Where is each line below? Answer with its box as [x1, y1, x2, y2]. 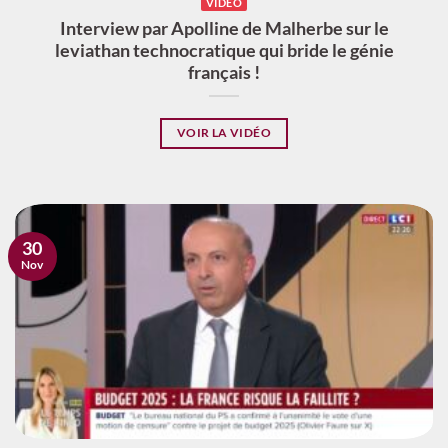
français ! [188, 62, 260, 84]
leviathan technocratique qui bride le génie [54, 40, 394, 62]
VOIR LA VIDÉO [177, 125, 271, 141]
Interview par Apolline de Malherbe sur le [59, 18, 389, 40]
